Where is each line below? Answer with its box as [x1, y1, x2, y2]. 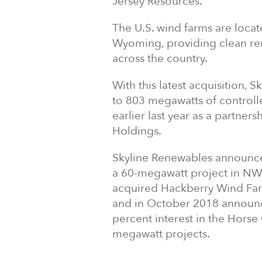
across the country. [112, 51, 208, 66]
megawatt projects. [112, 226, 210, 242]
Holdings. [112, 123, 161, 139]
